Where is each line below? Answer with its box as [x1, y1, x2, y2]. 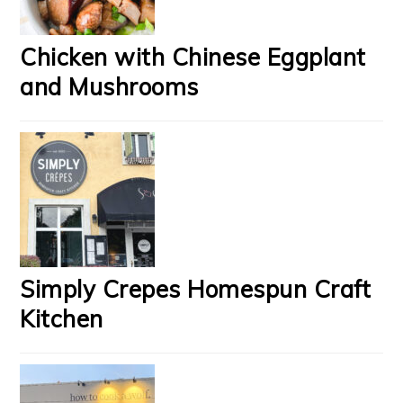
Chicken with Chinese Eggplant [20, 42, 366, 73]
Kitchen [20, 304, 103, 335]
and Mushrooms [20, 72, 199, 103]
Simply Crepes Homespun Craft [20, 274, 372, 305]
